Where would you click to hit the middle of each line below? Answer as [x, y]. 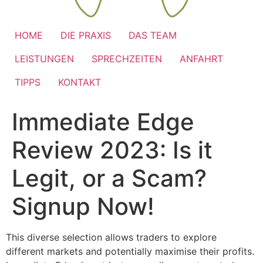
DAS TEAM [153, 36]
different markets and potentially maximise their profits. [130, 252]
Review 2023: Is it [112, 150]
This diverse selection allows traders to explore [111, 237]
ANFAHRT [201, 59]
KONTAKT [80, 82]
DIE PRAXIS [86, 36]
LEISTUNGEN [44, 59]
